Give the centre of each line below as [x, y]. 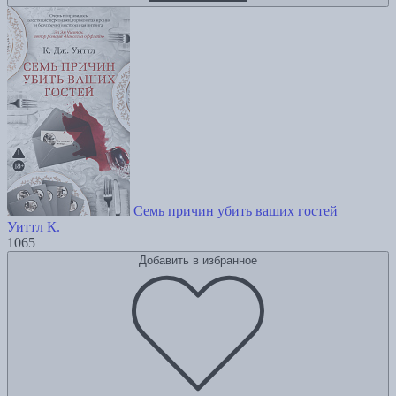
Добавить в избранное [198, 261]
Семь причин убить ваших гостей [236, 211]
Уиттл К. [34, 227]
